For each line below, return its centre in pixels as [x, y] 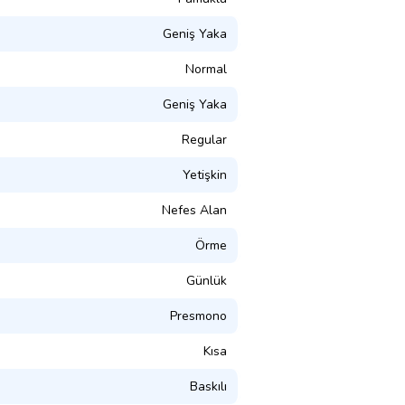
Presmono [198, 316]
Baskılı [208, 386]
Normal [206, 69]
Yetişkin [205, 174]
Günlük [207, 280]
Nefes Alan [194, 210]
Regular [204, 139]
